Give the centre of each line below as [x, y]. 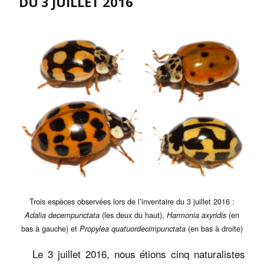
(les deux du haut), [133, 214]
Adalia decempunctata [62, 215]
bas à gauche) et [50, 228]
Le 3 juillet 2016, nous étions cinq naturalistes [132, 253]
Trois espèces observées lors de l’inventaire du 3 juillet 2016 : [132, 201]
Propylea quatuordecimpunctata [133, 228]
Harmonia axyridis [197, 215]
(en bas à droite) [214, 228]
